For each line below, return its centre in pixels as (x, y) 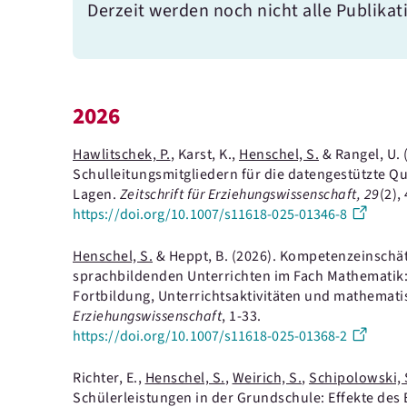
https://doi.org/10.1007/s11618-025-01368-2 (210, 336)
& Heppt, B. (192, 256)
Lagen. (96, 194)
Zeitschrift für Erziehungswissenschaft (238, 194)
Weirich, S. (267, 378)
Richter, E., (109, 378)
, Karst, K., (204, 154)
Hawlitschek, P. (122, 154)
